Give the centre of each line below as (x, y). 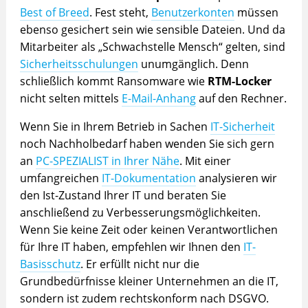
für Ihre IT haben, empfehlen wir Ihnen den (131, 247)
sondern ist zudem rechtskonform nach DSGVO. (144, 299)
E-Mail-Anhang (158, 99)
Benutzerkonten (192, 13)
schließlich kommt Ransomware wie (113, 81)
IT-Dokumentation (148, 178)
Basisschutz (50, 264)
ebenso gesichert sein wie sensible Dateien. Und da (152, 30)
